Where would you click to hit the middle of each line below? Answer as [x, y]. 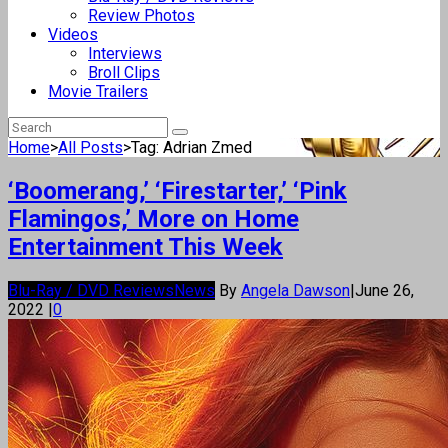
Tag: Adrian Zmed [191, 147]
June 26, [384, 290]
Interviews [125, 53]
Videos [73, 34]
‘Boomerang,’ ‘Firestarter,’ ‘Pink [177, 190]
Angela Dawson [295, 290]
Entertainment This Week [145, 246]
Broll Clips [124, 72]
